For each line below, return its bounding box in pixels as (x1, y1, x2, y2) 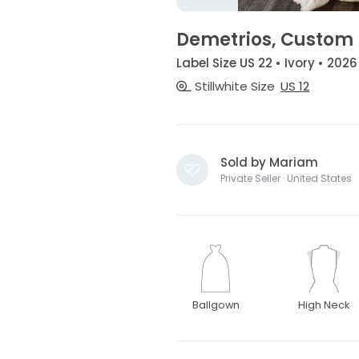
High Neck (298, 298, 350, 313)
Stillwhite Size (191, 78, 275, 95)
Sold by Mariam (220, 154, 318, 171)
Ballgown (192, 298, 240, 313)
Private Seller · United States (220, 171, 352, 186)
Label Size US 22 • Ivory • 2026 (175, 54, 357, 71)
